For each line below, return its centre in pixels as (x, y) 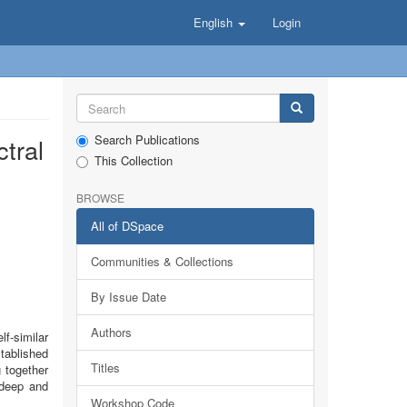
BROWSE (100, 198)
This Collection (133, 160)
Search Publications (147, 139)
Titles (105, 367)
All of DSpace (127, 226)
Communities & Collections (162, 261)
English (215, 22)
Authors (111, 332)
